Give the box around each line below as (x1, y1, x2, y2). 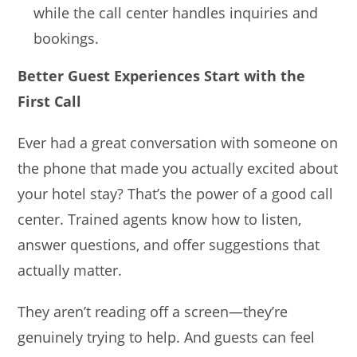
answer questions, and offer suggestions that (18, 234, 320, 254)
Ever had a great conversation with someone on (18, 132, 339, 152)
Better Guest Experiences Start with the (18, 65, 306, 85)
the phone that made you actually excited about (18, 158, 339, 178)
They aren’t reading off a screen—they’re (18, 301, 288, 321)
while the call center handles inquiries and (33, 2, 319, 22)
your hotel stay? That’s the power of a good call (18, 183, 334, 203)
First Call (18, 91, 82, 111)
